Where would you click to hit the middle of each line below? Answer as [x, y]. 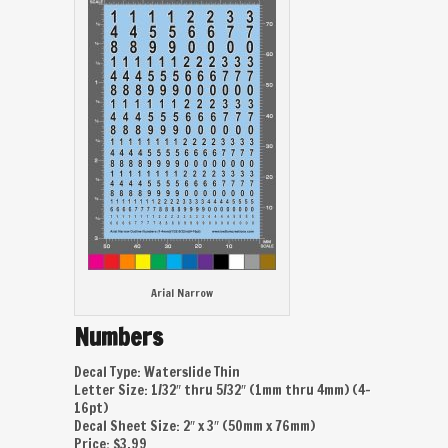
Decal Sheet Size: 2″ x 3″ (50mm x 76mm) [194, 426]
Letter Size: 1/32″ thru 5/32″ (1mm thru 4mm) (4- [222, 390]
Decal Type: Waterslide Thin [157, 372]
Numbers [118, 337]
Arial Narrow [182, 293]
